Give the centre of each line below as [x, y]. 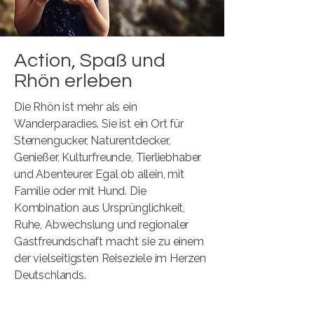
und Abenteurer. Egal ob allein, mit [99, 174]
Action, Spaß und [90, 61]
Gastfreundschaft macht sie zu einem [109, 241]
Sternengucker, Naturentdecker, [92, 141]
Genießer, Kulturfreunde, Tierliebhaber [108, 157]
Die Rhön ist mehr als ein [76, 107]
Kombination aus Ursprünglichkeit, [100, 208]
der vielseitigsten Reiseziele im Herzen [110, 258]
